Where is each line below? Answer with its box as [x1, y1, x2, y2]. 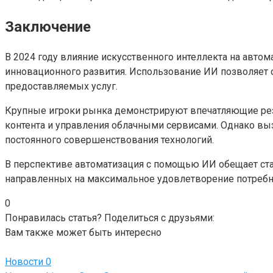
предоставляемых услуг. [5, 80, 118, 92]
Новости [5, 255, 43, 268]
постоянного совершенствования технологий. [5, 133, 214, 146]
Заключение [5, 18, 91, 35]
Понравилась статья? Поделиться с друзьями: [5, 211, 214, 224]
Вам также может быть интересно [5, 226, 161, 238]
